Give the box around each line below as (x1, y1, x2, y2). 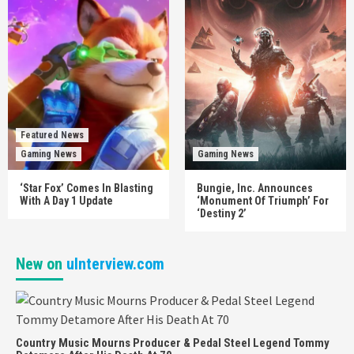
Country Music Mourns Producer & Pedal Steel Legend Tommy (16, 336, 330, 350)
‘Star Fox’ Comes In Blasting (20, 182, 153, 194)
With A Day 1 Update (20, 194, 113, 207)
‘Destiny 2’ (197, 207, 247, 220)
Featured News (21, 130, 84, 141)
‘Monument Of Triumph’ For (197, 194, 329, 207)
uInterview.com (66, 254, 164, 273)
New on (16, 254, 66, 273)
